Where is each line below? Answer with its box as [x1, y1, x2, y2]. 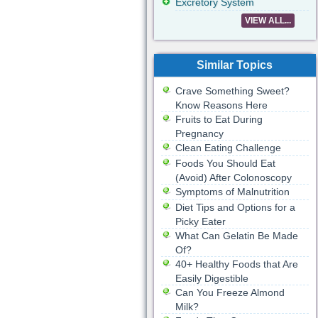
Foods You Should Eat [175, 158, 275, 169]
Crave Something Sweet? [175, 85, 290, 97]
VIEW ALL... [244, 16, 291, 26]
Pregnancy [175, 128, 224, 139]
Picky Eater [175, 216, 226, 227]
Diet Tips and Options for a [175, 202, 295, 213]
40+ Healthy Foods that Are [175, 258, 298, 270]
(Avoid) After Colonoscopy [175, 172, 292, 183]
